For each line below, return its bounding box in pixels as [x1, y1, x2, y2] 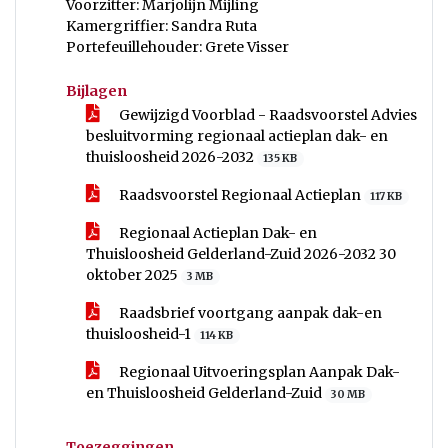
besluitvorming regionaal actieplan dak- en [86, 127, 388, 145]
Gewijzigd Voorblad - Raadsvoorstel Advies [116, 106, 417, 124]
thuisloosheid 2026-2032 [86, 148, 257, 166]
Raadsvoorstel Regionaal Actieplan [116, 186, 364, 204]
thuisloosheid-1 [86, 325, 194, 343]
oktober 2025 [86, 266, 181, 284]
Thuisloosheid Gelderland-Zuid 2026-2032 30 [86, 245, 396, 263]
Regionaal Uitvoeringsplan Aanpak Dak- [116, 363, 400, 381]
